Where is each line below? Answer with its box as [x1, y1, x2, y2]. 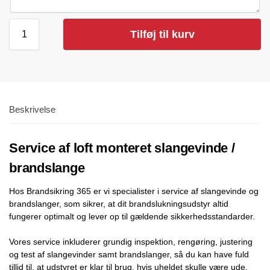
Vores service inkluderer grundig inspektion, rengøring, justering [9, 237, 253, 247]
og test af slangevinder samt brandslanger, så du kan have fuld [9, 250, 249, 260]
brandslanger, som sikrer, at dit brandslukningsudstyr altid [9, 199, 228, 209]
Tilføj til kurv [130, 28, 195, 41]
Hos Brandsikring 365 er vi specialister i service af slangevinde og [9, 186, 259, 196]
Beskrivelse [9, 104, 55, 115]
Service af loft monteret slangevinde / [9, 140, 235, 156]
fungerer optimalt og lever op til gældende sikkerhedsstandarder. [9, 212, 255, 222]
